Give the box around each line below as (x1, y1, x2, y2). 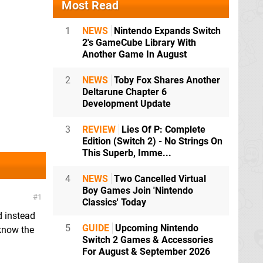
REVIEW (82, 124, 116, 136)
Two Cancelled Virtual (112, 173, 206, 185)
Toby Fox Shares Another (112, 75, 220, 86)
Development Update (82, 98, 171, 110)
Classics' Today (82, 197, 146, 208)
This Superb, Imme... (82, 147, 171, 159)
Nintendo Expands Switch (112, 25, 221, 37)
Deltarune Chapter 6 (82, 86, 167, 98)
